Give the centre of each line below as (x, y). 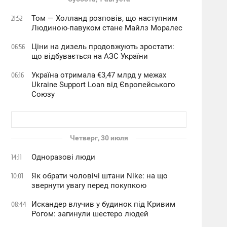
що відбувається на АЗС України (90, 56)
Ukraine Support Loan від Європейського (104, 85)
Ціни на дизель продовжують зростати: (103, 47)
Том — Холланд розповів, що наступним (105, 18)
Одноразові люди (64, 157)
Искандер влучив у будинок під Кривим (104, 204)
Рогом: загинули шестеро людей (90, 214)
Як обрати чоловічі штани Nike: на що (100, 176)
